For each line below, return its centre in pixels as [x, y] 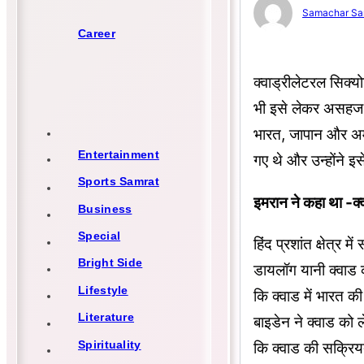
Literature [106, 317]
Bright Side [110, 263]
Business [105, 208]
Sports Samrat [119, 182]
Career [97, 33]
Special [100, 236]
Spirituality [110, 344]
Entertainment [119, 154]
